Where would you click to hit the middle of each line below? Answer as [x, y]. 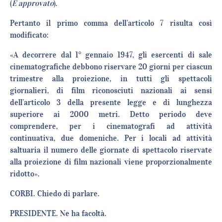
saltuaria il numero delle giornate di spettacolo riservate [111, 150]
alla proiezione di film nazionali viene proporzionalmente [111, 162]
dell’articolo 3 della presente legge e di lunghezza [111, 102]
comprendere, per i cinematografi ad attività [111, 126]
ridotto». [25, 174]
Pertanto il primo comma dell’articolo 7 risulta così [111, 23]
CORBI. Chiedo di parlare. [55, 194]
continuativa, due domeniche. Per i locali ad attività [111, 138]
